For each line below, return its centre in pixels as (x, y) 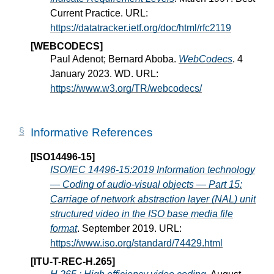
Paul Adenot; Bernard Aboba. (114, 59)
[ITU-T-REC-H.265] (73, 261)
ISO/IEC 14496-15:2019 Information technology (153, 169)
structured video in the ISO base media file (142, 213)
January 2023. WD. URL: (104, 73)
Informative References (92, 132)
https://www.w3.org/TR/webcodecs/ (126, 88)
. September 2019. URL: (129, 228)
